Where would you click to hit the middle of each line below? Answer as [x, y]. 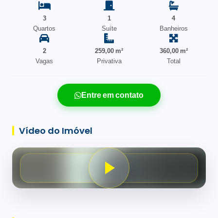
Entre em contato [112, 95]
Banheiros [173, 29]
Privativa [109, 61]
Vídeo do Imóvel [56, 131]
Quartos [45, 29]
